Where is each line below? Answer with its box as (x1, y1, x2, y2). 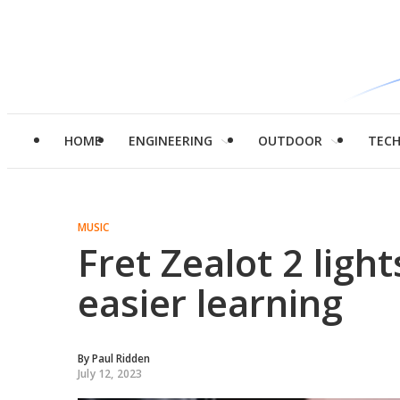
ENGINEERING (129, 132, 212, 149)
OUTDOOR (258, 132, 322, 149)
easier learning (78, 277, 343, 328)
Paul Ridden (92, 351, 150, 366)
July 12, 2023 (78, 366, 143, 381)
